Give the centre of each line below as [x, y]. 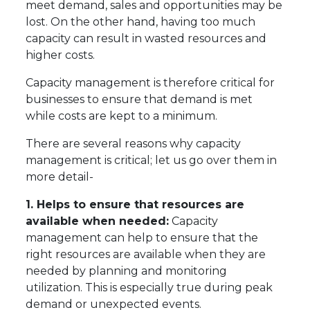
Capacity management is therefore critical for [151, 83]
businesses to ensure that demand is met [139, 100]
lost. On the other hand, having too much [141, 22]
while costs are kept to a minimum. [122, 116]
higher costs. [61, 55]
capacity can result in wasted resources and [146, 39]
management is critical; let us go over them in [152, 161]
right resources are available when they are [146, 255]
